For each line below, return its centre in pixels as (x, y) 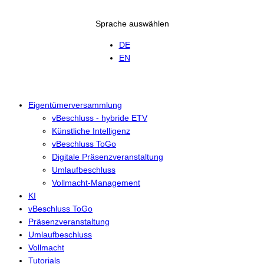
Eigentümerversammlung (75, 105)
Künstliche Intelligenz (91, 131)
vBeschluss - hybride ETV (100, 118)
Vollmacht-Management (96, 182)
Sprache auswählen (132, 23)
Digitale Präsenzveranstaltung (108, 156)
